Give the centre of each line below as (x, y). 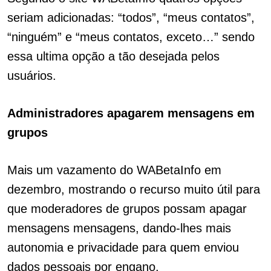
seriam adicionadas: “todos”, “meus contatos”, (131, 18)
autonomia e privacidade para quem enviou (123, 247)
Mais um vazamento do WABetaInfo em (114, 170)
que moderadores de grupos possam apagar (127, 209)
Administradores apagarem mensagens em (131, 113)
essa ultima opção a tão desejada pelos (113, 56)
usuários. (32, 76)
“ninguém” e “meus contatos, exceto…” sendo (131, 37)
